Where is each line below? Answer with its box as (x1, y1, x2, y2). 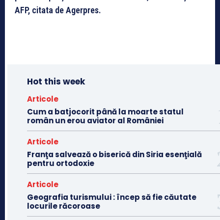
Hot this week (27, 75, 85, 87)
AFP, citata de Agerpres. (15, 4, 101, 15)
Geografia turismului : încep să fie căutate (27, 192, 196, 202)
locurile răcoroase (27, 200, 100, 211)
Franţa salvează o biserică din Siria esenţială (27, 149, 202, 160)
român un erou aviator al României (27, 115, 164, 126)
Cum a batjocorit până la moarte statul (27, 106, 184, 117)
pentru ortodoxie (27, 158, 94, 168)
